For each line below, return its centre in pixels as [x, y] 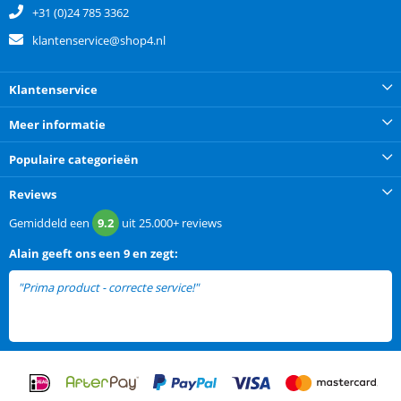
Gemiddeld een [51, 223]
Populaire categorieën [74, 160]
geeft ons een [81, 254]
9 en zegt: [151, 254]
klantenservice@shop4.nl [99, 41]
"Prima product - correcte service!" [108, 288]
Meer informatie [57, 125]
